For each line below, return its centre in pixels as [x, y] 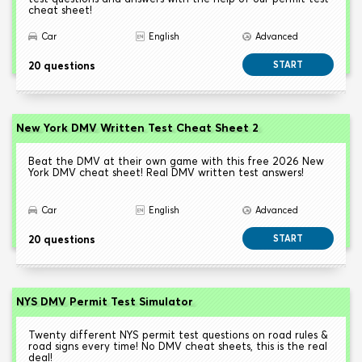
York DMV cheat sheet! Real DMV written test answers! [166, 173]
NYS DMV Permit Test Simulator [105, 302]
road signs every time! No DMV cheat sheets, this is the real [178, 346]
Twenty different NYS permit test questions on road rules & [178, 335]
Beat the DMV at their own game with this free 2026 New [176, 161]
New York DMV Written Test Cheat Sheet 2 [137, 128]
